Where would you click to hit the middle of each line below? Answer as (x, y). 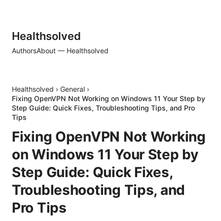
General (73, 89)
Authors (24, 51)
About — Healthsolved (73, 51)
